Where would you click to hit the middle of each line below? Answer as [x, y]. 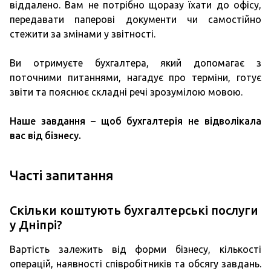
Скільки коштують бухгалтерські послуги [134, 210]
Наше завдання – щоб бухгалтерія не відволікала [135, 121]
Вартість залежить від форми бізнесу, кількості [135, 249]
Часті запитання [61, 175]
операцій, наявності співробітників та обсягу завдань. [135, 264]
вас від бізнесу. [45, 135]
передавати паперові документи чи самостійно [135, 19]
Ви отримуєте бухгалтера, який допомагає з [135, 63]
